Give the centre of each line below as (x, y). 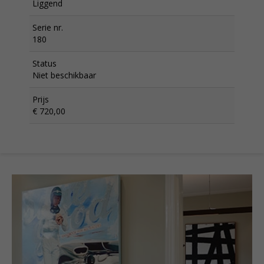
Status (44, 63)
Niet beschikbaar (64, 75)
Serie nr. (48, 27)
